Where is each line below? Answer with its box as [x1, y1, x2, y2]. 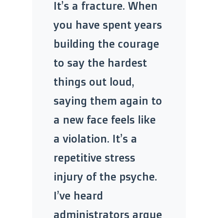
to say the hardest [54, 55, 147, 69]
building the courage [54, 36, 159, 50]
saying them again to [54, 93, 162, 107]
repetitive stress [54, 150, 135, 164]
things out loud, [54, 74, 134, 88]
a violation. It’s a [54, 131, 137, 145]
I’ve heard [54, 188, 103, 202]
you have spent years [54, 18, 162, 31]
